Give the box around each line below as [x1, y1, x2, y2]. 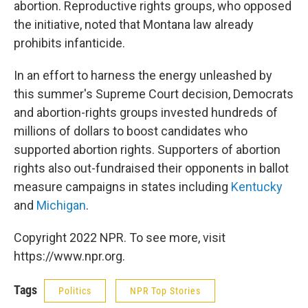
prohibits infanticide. [14, 36, 125, 50]
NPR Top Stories [130, 285, 201, 296]
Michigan [36, 198, 86, 212]
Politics [58, 285, 91, 296]
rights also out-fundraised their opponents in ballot [14, 161, 289, 175]
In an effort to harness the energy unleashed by [14, 68, 272, 82]
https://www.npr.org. [14, 249, 125, 263]
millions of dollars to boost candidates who [14, 124, 247, 138]
